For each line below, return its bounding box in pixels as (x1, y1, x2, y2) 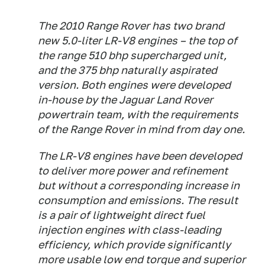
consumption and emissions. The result (38, 194, 238, 206)
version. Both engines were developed (38, 79, 231, 91)
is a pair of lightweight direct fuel (38, 209, 205, 221)
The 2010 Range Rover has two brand (38, 20, 224, 32)
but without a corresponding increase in (38, 179, 240, 192)
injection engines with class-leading (38, 224, 221, 236)
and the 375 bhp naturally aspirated (38, 64, 217, 76)
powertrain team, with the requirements (38, 108, 238, 121)
